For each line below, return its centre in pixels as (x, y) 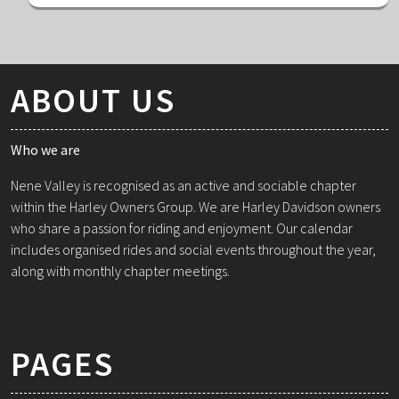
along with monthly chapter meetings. (120, 271)
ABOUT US (93, 101)
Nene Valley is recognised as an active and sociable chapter (183, 186)
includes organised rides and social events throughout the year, (193, 250)
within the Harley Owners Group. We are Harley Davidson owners (195, 207)
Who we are (45, 150)
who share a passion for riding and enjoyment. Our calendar (182, 228)
